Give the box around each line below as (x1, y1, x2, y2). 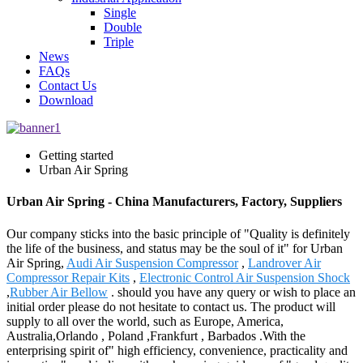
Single (104, 6, 136, 19)
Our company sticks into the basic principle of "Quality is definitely (6, 226, 350, 241)
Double (104, 20, 142, 34)
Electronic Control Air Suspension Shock (139, 270, 350, 284)
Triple (104, 35, 134, 49)
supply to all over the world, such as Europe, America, (6, 314, 284, 328)
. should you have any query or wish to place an (108, 284, 356, 299)
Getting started (39, 148, 113, 162)
